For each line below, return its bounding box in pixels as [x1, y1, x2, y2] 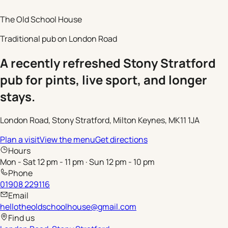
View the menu [40, 134, 95, 146]
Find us [8, 212, 35, 224]
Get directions [95, 134, 148, 146]
